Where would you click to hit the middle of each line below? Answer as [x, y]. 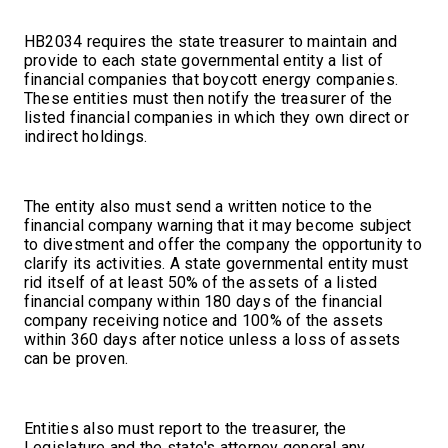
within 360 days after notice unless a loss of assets [212, 339]
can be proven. [78, 358]
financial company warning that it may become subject [218, 225]
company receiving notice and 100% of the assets [204, 320]
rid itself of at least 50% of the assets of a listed [201, 282]
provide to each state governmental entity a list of [204, 60]
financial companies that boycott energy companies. [211, 79]
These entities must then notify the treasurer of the [208, 98]
